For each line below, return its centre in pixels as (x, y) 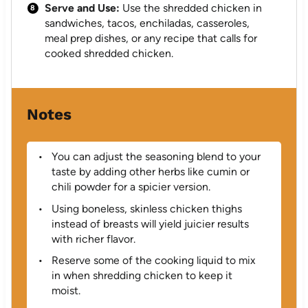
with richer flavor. (93, 239)
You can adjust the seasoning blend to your (156, 156)
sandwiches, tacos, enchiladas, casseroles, (147, 23)
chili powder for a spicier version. (131, 186)
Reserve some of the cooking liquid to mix (153, 261)
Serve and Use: (82, 8)
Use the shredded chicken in (191, 8)
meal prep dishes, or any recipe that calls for (151, 38)
